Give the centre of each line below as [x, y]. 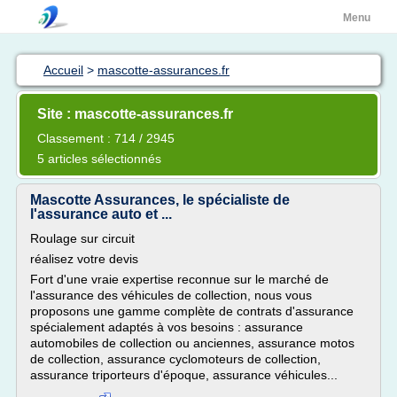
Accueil [63, 70]
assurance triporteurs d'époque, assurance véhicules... [184, 375]
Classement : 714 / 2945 [106, 138]
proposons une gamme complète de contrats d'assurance [192, 311]
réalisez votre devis [84, 259]
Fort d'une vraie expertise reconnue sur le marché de [179, 279]
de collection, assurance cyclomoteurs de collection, [175, 359]
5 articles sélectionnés [99, 159]
